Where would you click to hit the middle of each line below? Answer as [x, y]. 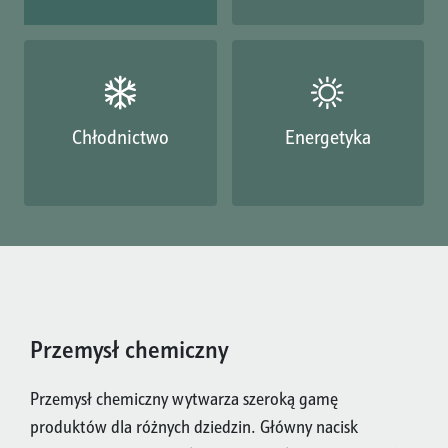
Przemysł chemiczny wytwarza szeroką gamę [184, 399]
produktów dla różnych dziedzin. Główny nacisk [194, 427]
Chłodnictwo [120, 137]
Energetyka [327, 137]
